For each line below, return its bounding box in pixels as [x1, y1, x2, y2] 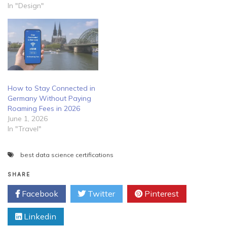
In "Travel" [8, 124, 42, 134]
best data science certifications [20, 151, 113, 159]
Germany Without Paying [8, 94, 91, 103]
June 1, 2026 [8, 114, 48, 124]
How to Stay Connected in [8, 84, 95, 93]
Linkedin [22, 211, 56, 222]
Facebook [20, 188, 58, 199]
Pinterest [142, 188, 179, 199]
